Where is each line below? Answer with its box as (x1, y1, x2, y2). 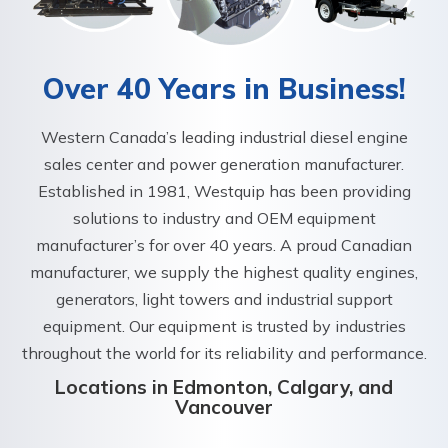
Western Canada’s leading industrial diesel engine (40, 126, 408, 147)
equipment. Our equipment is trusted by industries (42, 315, 406, 336)
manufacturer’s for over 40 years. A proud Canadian (36, 234, 412, 255)
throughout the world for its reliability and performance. (21, 342, 427, 363)
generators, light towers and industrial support (55, 288, 393, 309)
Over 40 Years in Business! (42, 70, 406, 106)
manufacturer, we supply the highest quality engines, (30, 261, 418, 282)
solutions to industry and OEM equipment (72, 207, 376, 228)
